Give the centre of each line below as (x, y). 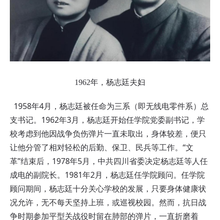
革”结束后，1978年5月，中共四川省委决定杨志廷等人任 (109, 161)
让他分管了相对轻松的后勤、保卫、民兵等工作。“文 (102, 148)
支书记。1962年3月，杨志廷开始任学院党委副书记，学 (107, 120)
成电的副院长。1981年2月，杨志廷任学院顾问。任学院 (107, 175)
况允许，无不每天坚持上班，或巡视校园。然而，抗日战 (108, 203)
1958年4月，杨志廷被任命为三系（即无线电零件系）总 (109, 106)
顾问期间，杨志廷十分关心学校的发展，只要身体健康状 (108, 189)
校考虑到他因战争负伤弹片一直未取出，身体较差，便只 (108, 134)
